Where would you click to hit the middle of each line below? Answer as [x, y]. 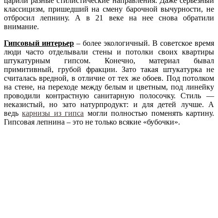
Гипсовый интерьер [39, 43]
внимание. [21, 26]
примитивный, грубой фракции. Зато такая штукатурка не [109, 69]
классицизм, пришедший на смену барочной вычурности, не [109, 9]
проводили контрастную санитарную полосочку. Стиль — [109, 95]
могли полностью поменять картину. [149, 113]
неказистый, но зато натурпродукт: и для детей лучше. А [109, 104]
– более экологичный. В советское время [144, 43]
